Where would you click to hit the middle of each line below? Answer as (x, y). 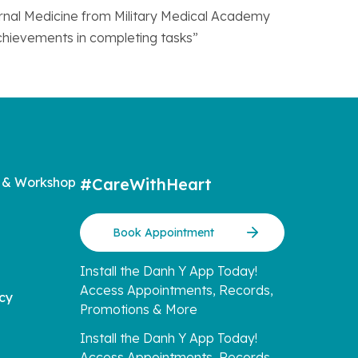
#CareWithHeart (146, 184)
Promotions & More (139, 309)
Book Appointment (163, 233)
